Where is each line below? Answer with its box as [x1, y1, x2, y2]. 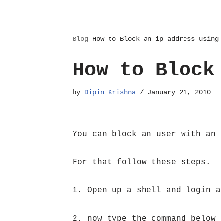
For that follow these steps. [73, 158, 211, 167]
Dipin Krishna [84, 88, 136, 96]
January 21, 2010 [147, 88, 211, 96]
